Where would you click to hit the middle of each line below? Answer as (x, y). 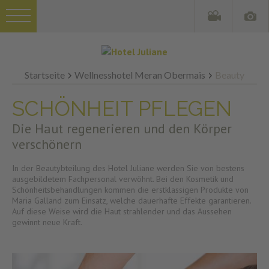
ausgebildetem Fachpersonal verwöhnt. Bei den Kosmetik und (123, 179)
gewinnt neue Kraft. (47, 222)
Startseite (44, 75)
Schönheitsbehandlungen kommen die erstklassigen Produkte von (131, 189)
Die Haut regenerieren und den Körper (122, 129)
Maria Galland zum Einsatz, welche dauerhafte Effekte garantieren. (132, 200)
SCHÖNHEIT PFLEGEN (122, 109)
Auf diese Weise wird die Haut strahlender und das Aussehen (122, 211)
